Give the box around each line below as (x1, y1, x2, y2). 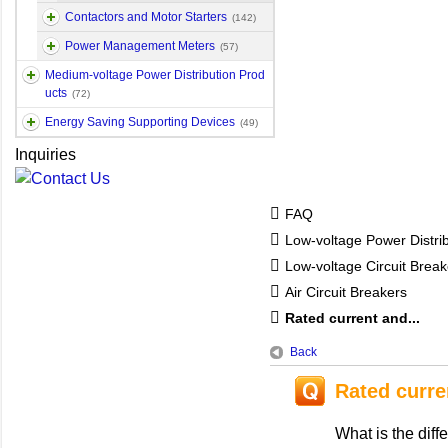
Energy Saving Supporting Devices (45, 115, 235, 129)
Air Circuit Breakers (285, 283, 407, 300)
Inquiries (15, 146, 76, 163)
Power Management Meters (65, 39, 215, 53)
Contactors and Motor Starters (65, 10, 227, 24)
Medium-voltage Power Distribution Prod (45, 68, 265, 82)
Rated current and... (285, 309, 420, 326)
